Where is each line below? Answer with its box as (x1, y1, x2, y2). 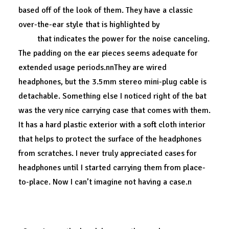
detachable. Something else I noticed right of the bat (18, 91, 207, 101)
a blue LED (162, 19, 200, 30)
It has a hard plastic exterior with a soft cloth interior (18, 120, 205, 130)
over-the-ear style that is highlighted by (18, 19, 162, 30)
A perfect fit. (18, 203, 77, 215)
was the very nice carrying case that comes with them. (18, 105, 211, 116)
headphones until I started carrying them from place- (18, 163, 205, 173)
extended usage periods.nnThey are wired (18, 62, 167, 73)
